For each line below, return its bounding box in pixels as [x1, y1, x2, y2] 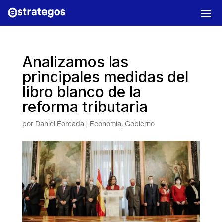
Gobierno [124, 119, 155, 129]
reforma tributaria [22, 98, 148, 115]
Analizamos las [22, 53, 128, 71]
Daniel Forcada [35, 119, 84, 129]
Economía [89, 119, 121, 129]
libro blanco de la [22, 83, 141, 101]
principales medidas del [22, 68, 188, 86]
